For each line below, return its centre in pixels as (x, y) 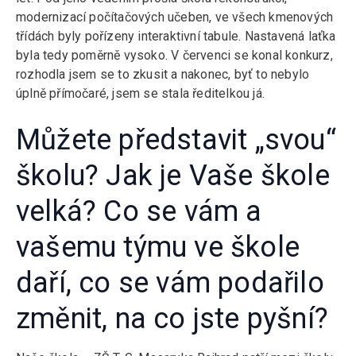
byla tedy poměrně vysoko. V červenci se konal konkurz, (174, 55)
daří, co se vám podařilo (170, 283)
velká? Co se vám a (139, 211)
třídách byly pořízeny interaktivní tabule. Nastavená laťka (176, 36)
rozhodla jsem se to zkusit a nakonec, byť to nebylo (163, 74)
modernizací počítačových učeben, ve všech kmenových (175, 17)
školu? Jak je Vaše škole (173, 176)
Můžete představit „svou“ (176, 140)
